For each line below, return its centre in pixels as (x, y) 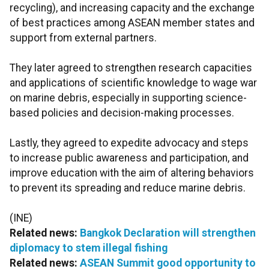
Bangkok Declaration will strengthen (168, 233)
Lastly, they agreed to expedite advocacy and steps (129, 143)
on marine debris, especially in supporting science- (128, 98)
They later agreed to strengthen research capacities (131, 68)
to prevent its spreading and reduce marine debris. (128, 188)
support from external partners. (83, 38)
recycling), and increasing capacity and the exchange (132, 8)
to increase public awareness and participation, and (129, 158)
